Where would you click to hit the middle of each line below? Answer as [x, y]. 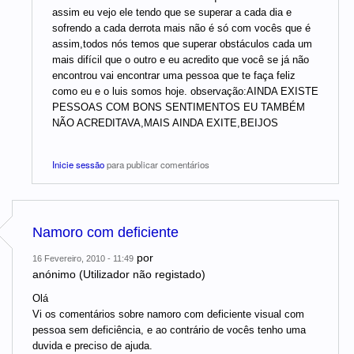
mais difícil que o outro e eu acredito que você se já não [181, 60]
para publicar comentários [157, 164]
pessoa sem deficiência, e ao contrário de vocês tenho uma [169, 330]
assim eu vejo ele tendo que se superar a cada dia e [172, 13]
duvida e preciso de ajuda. [92, 346]
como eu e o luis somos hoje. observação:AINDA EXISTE [185, 92]
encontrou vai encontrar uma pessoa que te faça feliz [174, 76]
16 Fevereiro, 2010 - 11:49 [83, 259]
